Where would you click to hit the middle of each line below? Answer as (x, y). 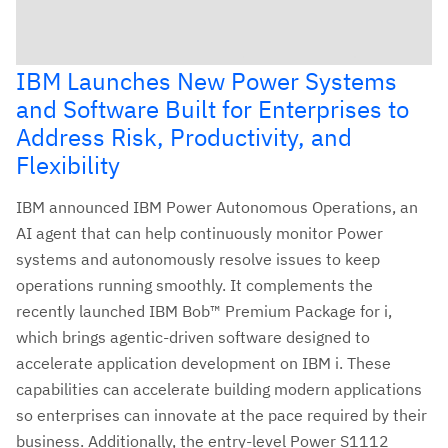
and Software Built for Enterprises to (212, 108)
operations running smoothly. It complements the (194, 284)
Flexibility (68, 164)
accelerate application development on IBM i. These (203, 362)
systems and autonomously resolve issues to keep (198, 258)
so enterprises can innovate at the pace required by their (221, 414)
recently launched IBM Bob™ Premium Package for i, (204, 310)
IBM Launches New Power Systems (206, 80)
